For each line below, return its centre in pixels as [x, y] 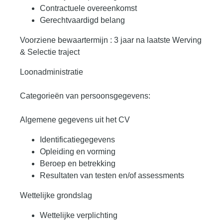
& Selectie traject [50, 52]
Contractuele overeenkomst [88, 8]
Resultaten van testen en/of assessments [112, 176]
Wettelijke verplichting [79, 216]
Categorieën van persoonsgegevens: [85, 96]
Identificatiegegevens [77, 140]
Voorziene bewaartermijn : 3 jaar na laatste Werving [111, 40]
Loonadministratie [52, 72]
